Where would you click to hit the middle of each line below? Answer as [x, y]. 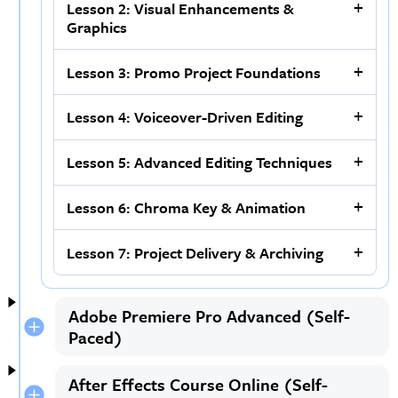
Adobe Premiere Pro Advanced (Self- [209, 315]
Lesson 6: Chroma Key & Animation [187, 208]
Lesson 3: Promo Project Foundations [194, 72]
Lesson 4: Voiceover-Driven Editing [185, 117]
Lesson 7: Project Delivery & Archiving [195, 252]
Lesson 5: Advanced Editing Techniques [200, 163]
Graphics [97, 27]
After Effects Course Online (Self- [198, 384]
